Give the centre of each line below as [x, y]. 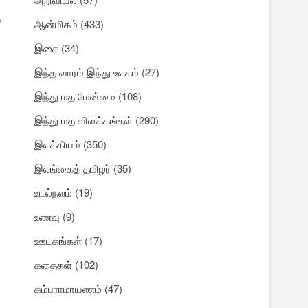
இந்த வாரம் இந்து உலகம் [87, 72]
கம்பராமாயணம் [68, 289]
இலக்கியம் [57, 144]
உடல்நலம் [53, 192]
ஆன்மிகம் [56, 24]
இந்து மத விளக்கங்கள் [84, 120]
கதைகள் [53, 265]
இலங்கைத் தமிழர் [73, 168]
